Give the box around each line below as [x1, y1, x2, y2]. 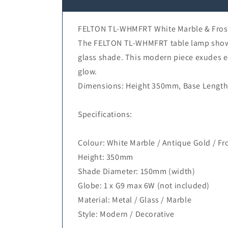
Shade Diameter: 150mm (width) [78, 166, 195, 177]
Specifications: [78, 109, 132, 120]
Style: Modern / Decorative [78, 209, 175, 219]
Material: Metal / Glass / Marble [78, 194, 192, 205]
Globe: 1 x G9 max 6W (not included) [78, 180, 210, 191]
